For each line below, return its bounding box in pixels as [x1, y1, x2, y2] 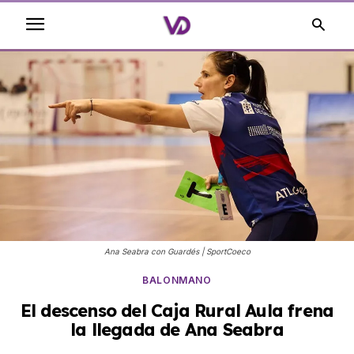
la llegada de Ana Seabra [70, 318, 284, 341]
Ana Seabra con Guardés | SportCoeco [104, 247, 250, 257]
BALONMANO [142, 274, 212, 287]
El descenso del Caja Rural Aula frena [20, 299, 334, 322]
